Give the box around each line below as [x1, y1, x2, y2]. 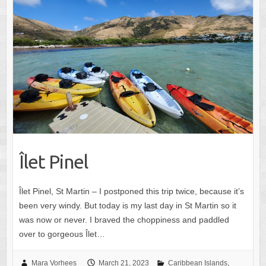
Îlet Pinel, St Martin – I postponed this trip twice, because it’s [18, 186, 244, 196]
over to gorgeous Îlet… [18, 229, 105, 239]
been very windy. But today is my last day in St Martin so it [18, 200, 236, 210]
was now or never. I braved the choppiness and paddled [18, 214, 229, 224]
